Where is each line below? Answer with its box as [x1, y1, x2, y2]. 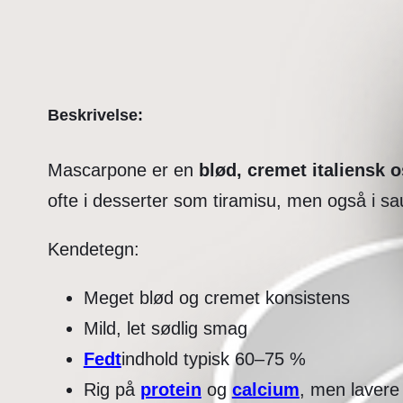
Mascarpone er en [47, 159, 199, 180]
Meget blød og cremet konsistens [83, 287, 350, 308]
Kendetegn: [47, 238, 139, 259]
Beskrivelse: [47, 105, 143, 124]
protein [139, 379, 201, 399]
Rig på [83, 379, 140, 399]
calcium [231, 379, 300, 399]
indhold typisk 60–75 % [121, 348, 306, 369]
